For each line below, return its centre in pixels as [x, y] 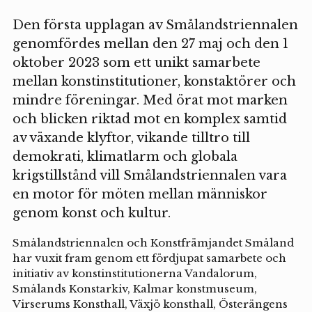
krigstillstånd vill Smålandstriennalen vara [149, 175]
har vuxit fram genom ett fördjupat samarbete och [149, 258]
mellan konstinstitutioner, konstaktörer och [154, 81]
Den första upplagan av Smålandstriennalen [155, 25]
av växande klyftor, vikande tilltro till [131, 138]
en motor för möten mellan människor [140, 194]
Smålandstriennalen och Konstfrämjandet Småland [153, 242]
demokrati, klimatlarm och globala [125, 156]
